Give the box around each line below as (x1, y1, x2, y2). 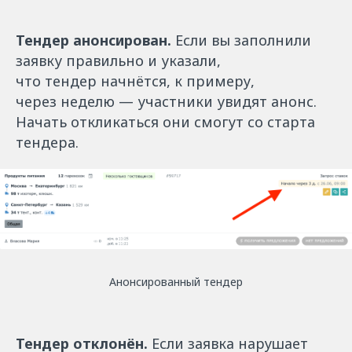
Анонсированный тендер (109, 274, 243, 290)
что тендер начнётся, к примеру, (16, 71, 255, 90)
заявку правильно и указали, (16, 50, 221, 70)
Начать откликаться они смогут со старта (16, 112, 315, 131)
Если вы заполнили (171, 30, 311, 49)
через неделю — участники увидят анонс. (16, 91, 317, 111)
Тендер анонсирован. (16, 30, 171, 49)
